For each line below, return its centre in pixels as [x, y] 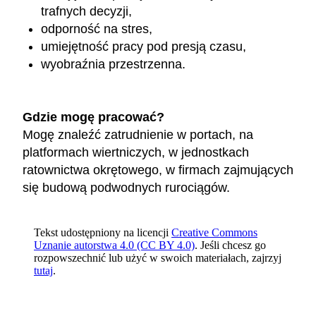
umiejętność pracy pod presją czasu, [144, 47]
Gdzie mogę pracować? [93, 117]
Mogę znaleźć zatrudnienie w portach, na [138, 135]
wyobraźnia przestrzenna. [114, 65]
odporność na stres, [97, 29]
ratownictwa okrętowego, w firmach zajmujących [158, 170]
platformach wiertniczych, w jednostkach [136, 152]
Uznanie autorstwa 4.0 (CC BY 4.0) [114, 245]
